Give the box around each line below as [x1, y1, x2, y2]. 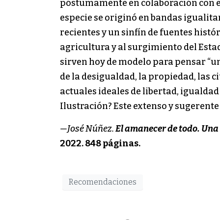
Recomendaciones [69, 177, 137, 187]
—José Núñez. [60, 123, 115, 134]
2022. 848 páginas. [60, 137, 140, 149]
